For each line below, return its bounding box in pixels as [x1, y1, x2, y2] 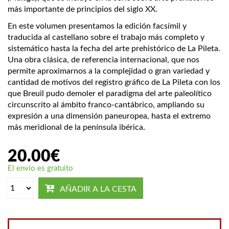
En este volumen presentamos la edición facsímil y [8, 22, 187, 31]
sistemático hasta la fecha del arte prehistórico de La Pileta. [8, 44, 220, 53]
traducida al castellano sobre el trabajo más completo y [8, 33, 204, 42]
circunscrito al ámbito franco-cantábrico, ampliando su [8, 101, 204, 109]
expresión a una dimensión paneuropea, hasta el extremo [8, 112, 211, 121]
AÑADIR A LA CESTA [60, 185, 136, 194]
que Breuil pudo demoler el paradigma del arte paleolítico [8, 89, 212, 98]
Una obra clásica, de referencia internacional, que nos [8, 56, 199, 64]
